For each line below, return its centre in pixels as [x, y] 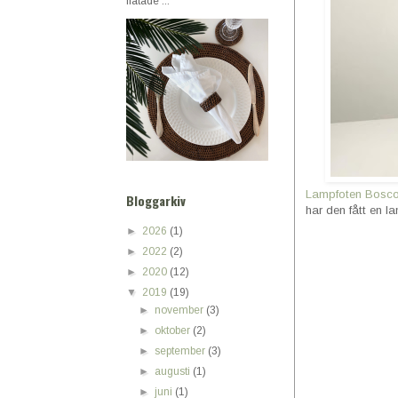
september [182, 351]
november [181, 310]
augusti [174, 371]
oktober [174, 330]
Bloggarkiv [156, 200]
